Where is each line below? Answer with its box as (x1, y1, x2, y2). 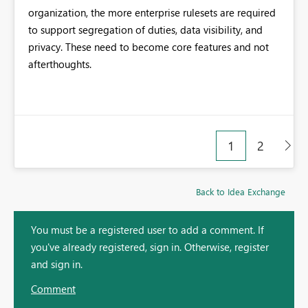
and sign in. (31, 257, 82, 272)
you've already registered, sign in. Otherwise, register (31, 240, 269, 254)
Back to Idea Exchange (196, 186, 285, 198)
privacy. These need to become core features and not (28, 40, 269, 54)
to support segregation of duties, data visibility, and (28, 23, 263, 37)
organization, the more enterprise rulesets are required (28, 5, 276, 20)
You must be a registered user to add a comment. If (31, 223, 264, 237)
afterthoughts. (28, 57, 91, 71)
